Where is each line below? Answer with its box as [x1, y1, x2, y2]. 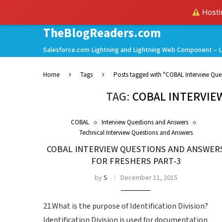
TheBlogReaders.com [43, 25, 161, 42]
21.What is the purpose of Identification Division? [43, 201, 208, 212]
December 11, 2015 [120, 173, 177, 182]
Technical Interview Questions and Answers [79, 129, 193, 137]
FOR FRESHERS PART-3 [91, 156, 181, 167]
